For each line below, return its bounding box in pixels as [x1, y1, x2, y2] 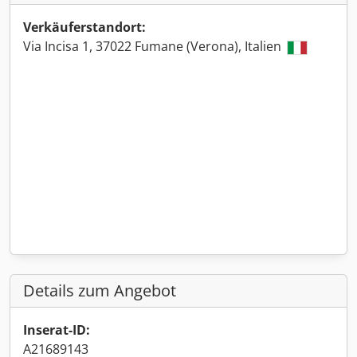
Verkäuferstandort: [23, 18, 146, 36]
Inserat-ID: [23, 321, 90, 339]
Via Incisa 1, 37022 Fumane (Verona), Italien [23, 37, 284, 55]
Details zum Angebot [23, 280, 176, 301]
